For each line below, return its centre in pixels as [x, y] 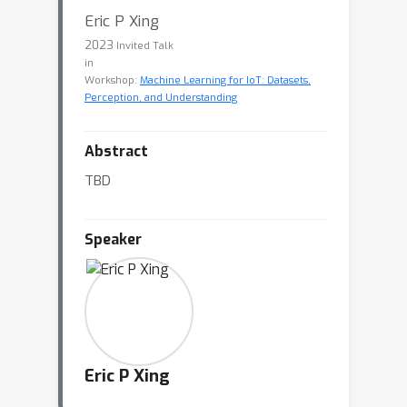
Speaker [113, 239]
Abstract [116, 151]
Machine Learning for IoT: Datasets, [225, 80]
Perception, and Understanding [161, 98]
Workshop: [112, 80]
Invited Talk [145, 46]
